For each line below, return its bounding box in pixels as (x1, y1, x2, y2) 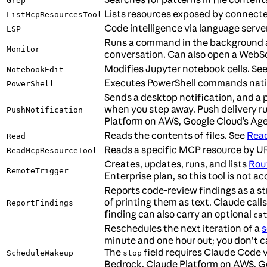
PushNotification (7, 105, 83, 115)
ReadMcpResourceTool (7, 146, 97, 156)
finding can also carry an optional (104, 208, 253, 221)
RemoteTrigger (7, 166, 69, 176)
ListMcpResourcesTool (7, 10, 102, 20)
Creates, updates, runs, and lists (104, 158, 249, 170)
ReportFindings (7, 198, 73, 208)
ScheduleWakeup (7, 249, 73, 258)
